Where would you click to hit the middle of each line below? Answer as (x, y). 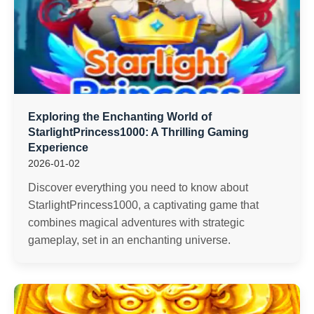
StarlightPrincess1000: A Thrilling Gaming (138, 132)
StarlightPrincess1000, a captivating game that (143, 205)
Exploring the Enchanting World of (120, 117)
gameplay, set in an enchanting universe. (129, 240)
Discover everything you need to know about (138, 187)
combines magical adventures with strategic (136, 223)
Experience (58, 148)
